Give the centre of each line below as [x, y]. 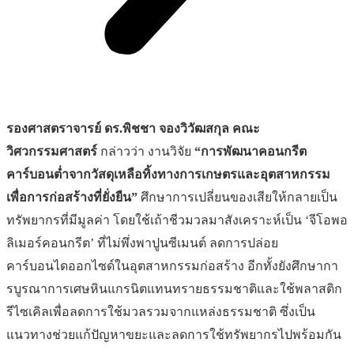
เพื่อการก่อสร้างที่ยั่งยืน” [72, 198]
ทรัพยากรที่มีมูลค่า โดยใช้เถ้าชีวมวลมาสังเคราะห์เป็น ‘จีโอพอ [177, 220]
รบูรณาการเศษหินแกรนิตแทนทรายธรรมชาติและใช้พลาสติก [174, 289]
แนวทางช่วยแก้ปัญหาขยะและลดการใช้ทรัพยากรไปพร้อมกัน [174, 335]
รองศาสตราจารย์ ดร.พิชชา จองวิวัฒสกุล [118, 129]
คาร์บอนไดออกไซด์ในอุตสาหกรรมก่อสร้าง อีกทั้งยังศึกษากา [172, 266]
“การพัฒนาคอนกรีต [250, 152]
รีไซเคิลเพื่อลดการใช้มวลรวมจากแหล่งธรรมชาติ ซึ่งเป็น [161, 312]
